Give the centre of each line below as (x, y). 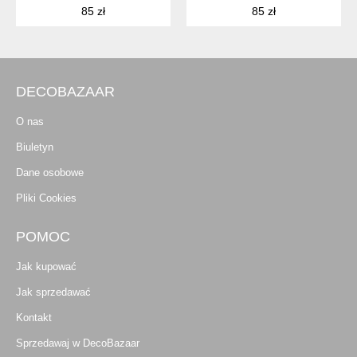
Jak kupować (46, 267)
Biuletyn (35, 147)
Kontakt (34, 318)
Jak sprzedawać (53, 292)
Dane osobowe (50, 173)
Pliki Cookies (46, 198)
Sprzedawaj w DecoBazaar (78, 343)
